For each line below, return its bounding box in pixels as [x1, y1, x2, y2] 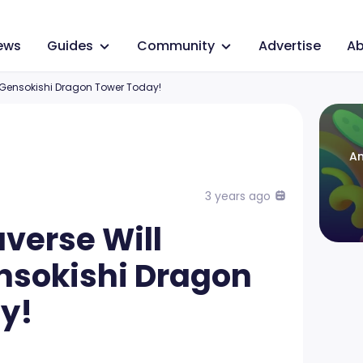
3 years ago [204, 187, 271, 204]
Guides [47, 36, 93, 55]
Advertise [258, 36, 321, 55]
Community [137, 36, 215, 55]
